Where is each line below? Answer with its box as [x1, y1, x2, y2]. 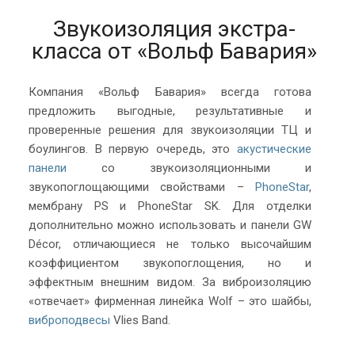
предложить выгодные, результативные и [29, 103, 311, 118]
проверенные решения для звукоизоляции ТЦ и [29, 122, 311, 137]
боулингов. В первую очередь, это [29, 141, 237, 156]
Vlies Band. [110, 312, 170, 327]
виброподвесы [29, 312, 110, 327]
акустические [237, 141, 311, 156]
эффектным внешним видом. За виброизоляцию [29, 274, 311, 289]
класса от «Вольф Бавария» [31, 37, 317, 64]
